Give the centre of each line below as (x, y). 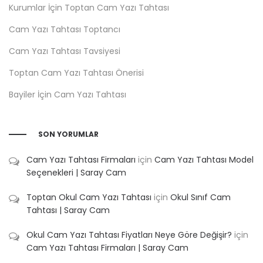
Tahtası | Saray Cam (68, 210)
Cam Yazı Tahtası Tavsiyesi (65, 51)
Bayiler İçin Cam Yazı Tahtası (68, 94)
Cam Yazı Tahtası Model (204, 159)
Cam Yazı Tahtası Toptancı (65, 29)
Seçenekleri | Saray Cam (76, 172)
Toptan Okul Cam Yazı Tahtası (89, 197)
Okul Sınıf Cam (200, 197)
